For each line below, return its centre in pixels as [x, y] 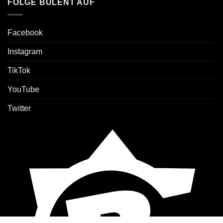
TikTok [19, 70]
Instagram [25, 51]
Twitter [19, 108]
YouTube [23, 89]
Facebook [25, 32]
